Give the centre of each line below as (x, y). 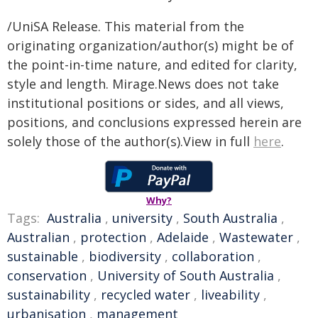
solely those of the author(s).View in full (130, 141)
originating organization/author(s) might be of (150, 45)
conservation (47, 275)
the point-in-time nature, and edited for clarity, (152, 65)
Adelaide (183, 237)
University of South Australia (186, 275)
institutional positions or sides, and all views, (146, 103)
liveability (230, 295)
